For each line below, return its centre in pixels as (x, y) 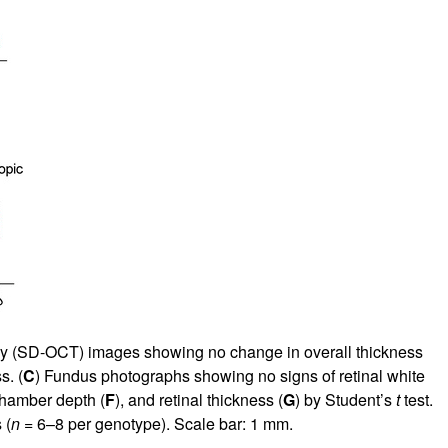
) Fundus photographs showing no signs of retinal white (229, 375)
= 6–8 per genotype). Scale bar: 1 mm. (156, 423)
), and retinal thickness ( (198, 399)
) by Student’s (345, 399)
